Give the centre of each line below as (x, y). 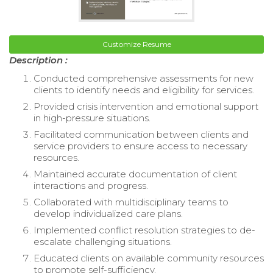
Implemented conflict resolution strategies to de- (144, 230)
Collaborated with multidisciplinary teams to (131, 202)
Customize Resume (136, 44)
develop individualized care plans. (108, 214)
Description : (38, 60)
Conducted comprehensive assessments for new (144, 79)
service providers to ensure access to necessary (140, 146)
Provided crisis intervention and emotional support (146, 107)
